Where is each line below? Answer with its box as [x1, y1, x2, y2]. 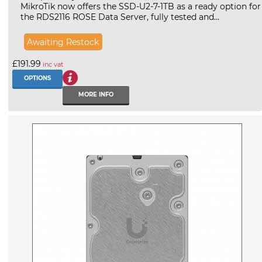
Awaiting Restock [27, 36, 99, 47]
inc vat [41, 60, 63, 69]
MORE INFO [78, 91, 114, 98]
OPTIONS [24, 75, 51, 82]
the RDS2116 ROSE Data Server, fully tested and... [20, 11, 219, 22]
